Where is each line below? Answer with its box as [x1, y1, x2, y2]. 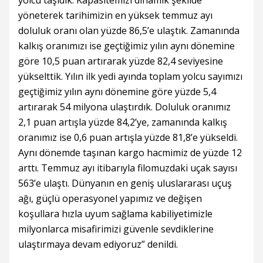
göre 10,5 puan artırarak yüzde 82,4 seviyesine [18, 55, 223, 68]
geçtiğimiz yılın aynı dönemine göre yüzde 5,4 [18, 85, 216, 99]
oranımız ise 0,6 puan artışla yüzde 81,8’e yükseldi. [18, 131, 238, 144]
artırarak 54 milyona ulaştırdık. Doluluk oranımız [18, 100, 231, 114]
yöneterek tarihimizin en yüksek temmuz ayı [18, 9, 213, 22]
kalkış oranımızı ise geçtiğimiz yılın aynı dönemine [18, 39, 235, 53]
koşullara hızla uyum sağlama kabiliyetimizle [18, 207, 213, 221]
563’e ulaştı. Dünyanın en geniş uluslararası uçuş [18, 177, 232, 190]
